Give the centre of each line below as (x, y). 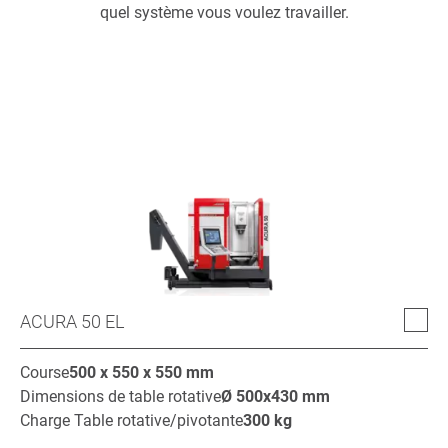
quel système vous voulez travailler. (224, 12)
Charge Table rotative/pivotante (131, 421)
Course (44, 373)
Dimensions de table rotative (120, 397)
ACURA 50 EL (72, 322)
